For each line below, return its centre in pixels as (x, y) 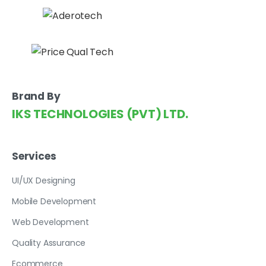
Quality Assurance (49, 243)
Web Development (50, 222)
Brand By (36, 96)
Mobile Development (54, 201)
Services (34, 156)
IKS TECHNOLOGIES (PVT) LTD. (100, 114)
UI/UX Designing (44, 180)
